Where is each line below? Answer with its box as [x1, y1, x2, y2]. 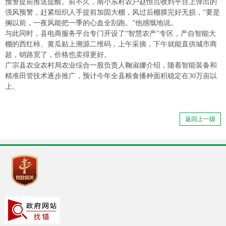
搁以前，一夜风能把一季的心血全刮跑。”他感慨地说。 [5, 19, 178, 27]
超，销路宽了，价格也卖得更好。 [5, 51, 111, 59]
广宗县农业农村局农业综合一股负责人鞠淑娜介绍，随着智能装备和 [5, 62, 217, 70]
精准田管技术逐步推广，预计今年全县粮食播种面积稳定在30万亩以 [5, 72, 217, 80]
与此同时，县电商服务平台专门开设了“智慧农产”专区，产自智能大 [5, 30, 216, 38]
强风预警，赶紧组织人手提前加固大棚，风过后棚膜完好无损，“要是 [5, 9, 220, 17]
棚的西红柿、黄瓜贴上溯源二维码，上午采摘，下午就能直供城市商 [5, 40, 217, 48]
